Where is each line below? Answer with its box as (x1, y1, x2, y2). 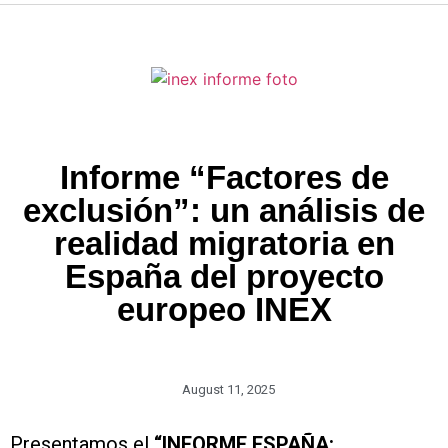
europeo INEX (116, 290, 332, 328)
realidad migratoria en (53, 224, 395, 262)
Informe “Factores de (59, 158, 389, 196)
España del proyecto (64, 257, 384, 295)
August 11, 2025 (181, 381, 275, 397)
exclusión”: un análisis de (23, 191, 425, 229)
